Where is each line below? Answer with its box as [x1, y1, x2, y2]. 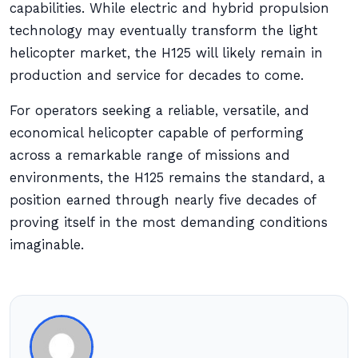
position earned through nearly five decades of [10, 193, 316, 208]
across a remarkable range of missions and [10, 148, 290, 163]
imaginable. [10, 237, 84, 253]
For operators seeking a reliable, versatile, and [10, 103, 309, 118]
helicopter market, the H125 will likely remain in [10, 46, 323, 61]
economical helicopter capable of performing [10, 125, 304, 141]
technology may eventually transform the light [10, 23, 318, 38]
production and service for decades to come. [10, 68, 304, 83]
